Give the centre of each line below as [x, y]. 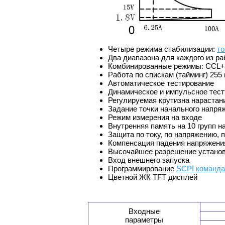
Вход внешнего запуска [149, 160]
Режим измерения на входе [155, 118]
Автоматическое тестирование [161, 83]
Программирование [142, 169]
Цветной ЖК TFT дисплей [153, 177]
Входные [144, 211]
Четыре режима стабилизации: [162, 49]
